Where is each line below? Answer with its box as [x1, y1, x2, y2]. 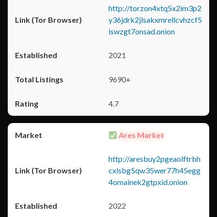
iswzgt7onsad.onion [108, 27, 175, 36]
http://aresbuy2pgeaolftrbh [108, 154, 201, 163]
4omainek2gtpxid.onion [108, 177, 187, 186]
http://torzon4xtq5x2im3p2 [108, 3, 201, 13]
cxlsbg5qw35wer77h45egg [108, 166, 201, 175]
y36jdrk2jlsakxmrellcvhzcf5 [108, 15, 202, 24]
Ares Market [117, 130, 165, 139]
